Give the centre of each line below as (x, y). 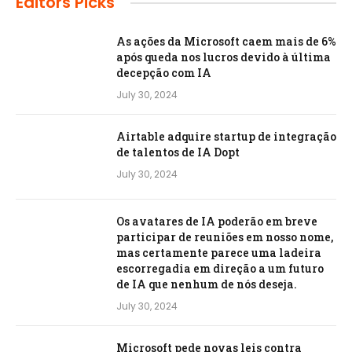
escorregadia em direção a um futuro (220, 269)
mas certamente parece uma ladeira (219, 253)
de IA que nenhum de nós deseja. (207, 284)
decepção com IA (164, 73)
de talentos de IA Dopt (178, 152)
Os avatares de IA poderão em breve (217, 222)
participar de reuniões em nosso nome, (225, 237)
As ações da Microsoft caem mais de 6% (226, 42)
